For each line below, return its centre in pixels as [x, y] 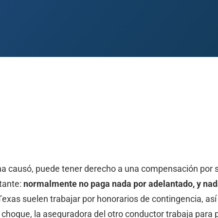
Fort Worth [39, 109]
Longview [139, 109]
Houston [75, 109]
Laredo [106, 109]
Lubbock [173, 109]
